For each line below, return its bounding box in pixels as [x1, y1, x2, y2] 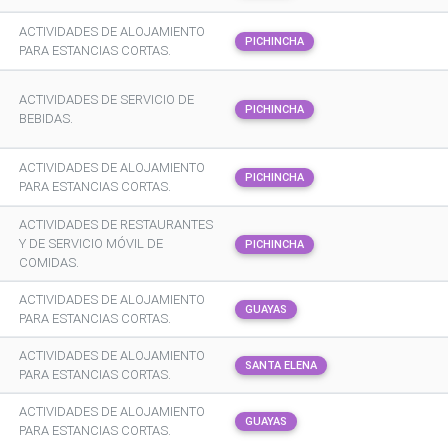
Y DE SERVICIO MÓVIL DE [19, 235, 163, 252]
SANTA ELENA [245, 358, 317, 372]
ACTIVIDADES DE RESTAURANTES [19, 216, 213, 233]
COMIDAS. [19, 254, 79, 271]
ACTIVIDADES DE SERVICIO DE [19, 91, 194, 108]
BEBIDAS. [19, 110, 73, 127]
